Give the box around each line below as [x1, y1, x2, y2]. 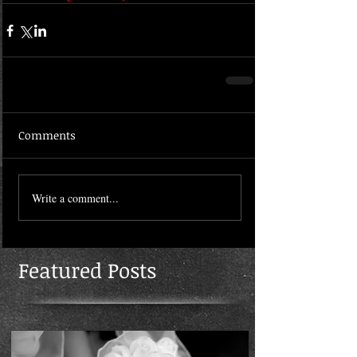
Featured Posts [18, 256, 156, 284]
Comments [18, 127, 76, 143]
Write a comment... [32, 190, 119, 206]
